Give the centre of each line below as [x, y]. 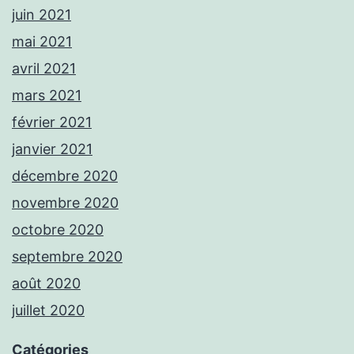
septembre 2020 [67, 257]
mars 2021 [47, 96]
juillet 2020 [48, 311]
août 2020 [46, 284]
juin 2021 [41, 15]
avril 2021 [44, 69]
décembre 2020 [65, 176]
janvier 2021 [52, 149]
